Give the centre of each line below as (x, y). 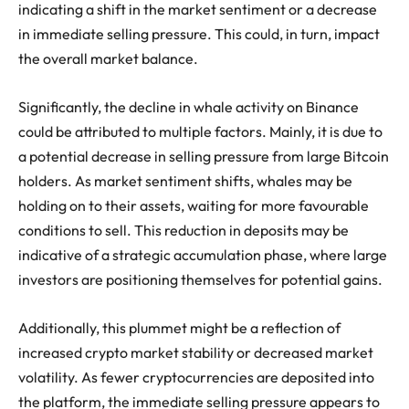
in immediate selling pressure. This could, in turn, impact (199, 33)
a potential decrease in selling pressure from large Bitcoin (204, 156)
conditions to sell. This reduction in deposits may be (184, 230)
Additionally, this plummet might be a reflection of (179, 327)
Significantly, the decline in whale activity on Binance (189, 106)
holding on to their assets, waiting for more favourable (194, 205)
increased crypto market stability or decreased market (196, 352)
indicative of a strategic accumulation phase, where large (203, 254)
